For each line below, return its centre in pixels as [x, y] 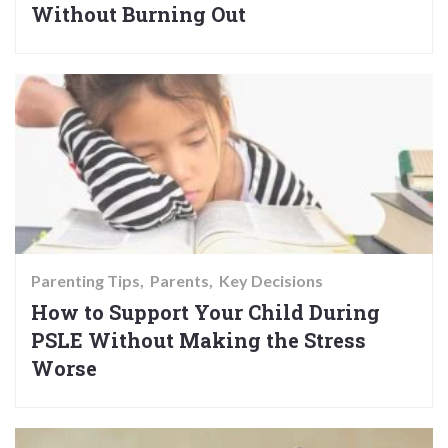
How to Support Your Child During [205, 312]
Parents [179, 281]
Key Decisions [271, 281]
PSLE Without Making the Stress [198, 340]
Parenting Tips [85, 281]
